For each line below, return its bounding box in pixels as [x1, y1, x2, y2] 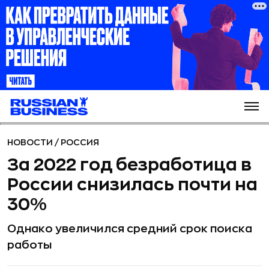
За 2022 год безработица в [7, 157, 252, 174]
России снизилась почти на [7, 177, 258, 193]
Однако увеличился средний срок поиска [7, 223, 252, 234]
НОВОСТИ [7, 138, 55, 147]
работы [7, 240, 52, 250]
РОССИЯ [61, 138, 99, 147]
